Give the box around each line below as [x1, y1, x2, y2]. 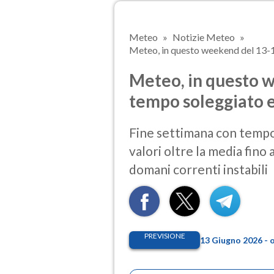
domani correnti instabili [129, 161, 268, 177]
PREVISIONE [144, 231, 185, 241]
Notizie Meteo [172, 31, 235, 43]
